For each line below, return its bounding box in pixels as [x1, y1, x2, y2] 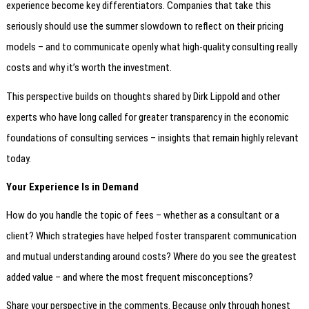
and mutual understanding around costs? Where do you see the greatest [6, 250, 297, 263]
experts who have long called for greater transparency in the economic [6, 110, 290, 123]
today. [6, 152, 32, 165]
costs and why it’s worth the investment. [6, 61, 172, 74]
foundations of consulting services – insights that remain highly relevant [6, 131, 299, 144]
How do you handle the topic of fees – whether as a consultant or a [6, 209, 280, 222]
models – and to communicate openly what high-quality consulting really [6, 41, 298, 54]
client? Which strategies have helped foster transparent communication [6, 230, 297, 243]
